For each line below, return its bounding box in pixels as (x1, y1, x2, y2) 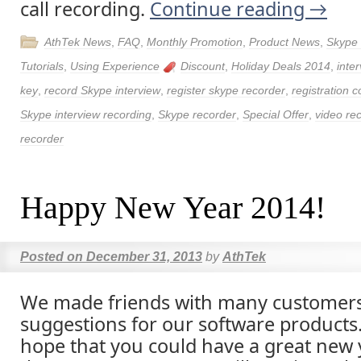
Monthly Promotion (147, 35, 243, 48)
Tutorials (20, 60, 64, 73)
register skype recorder (167, 84, 285, 97)
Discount (180, 60, 225, 73)
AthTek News (44, 35, 111, 48)
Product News (249, 35, 320, 48)
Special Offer (243, 108, 309, 121)
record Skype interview (44, 84, 160, 97)
